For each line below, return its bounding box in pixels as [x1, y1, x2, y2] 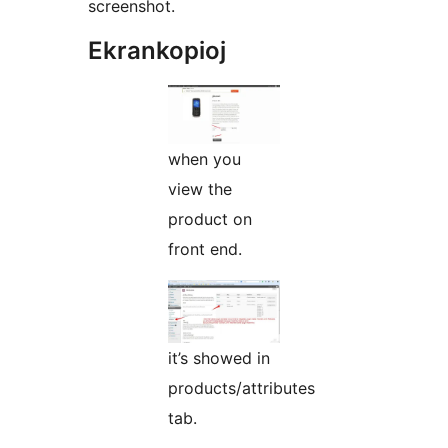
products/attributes [168, 378, 315, 399]
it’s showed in [168, 348, 270, 369]
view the [168, 179, 232, 200]
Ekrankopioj [88, 36, 226, 66]
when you [168, 149, 241, 170]
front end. [168, 239, 242, 260]
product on [168, 209, 252, 230]
